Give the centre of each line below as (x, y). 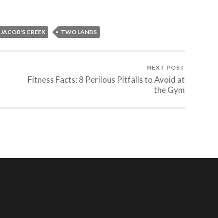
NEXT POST (166, 68)
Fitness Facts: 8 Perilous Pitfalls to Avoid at (106, 80)
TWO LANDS (79, 32)
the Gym (169, 90)
